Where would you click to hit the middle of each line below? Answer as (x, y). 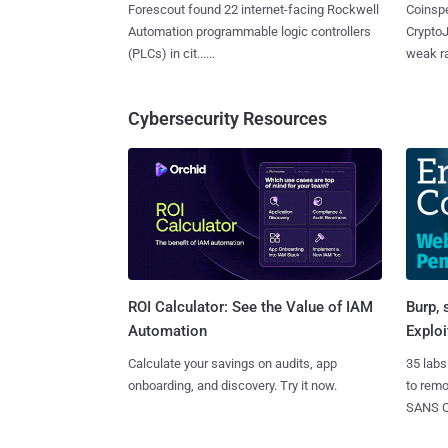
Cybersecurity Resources (227, 118)
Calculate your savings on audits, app (232, 364)
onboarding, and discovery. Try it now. (232, 386)
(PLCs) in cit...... (171, 53)
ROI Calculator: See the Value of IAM (250, 307)
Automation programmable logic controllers (249, 31)
